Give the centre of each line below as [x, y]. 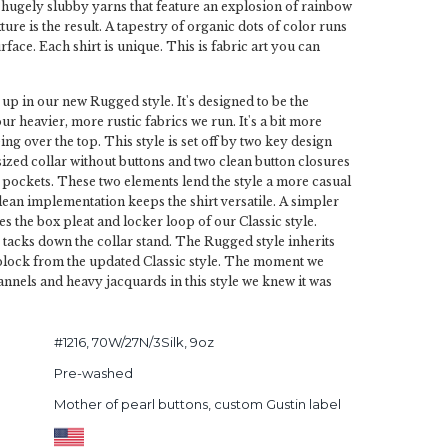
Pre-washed [93, 373]
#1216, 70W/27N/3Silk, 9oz [133, 342]
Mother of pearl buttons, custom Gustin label [197, 404]
